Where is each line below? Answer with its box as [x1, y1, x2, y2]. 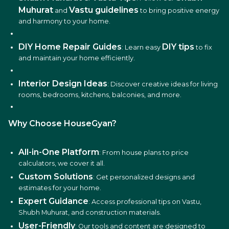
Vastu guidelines [69, 5, 139, 15]
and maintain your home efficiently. [18, 54, 135, 62]
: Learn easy [122, 43, 162, 51]
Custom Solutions [18, 172, 93, 182]
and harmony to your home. [18, 17, 110, 26]
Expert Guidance [18, 196, 88, 206]
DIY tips [162, 41, 194, 52]
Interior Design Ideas [18, 78, 107, 88]
